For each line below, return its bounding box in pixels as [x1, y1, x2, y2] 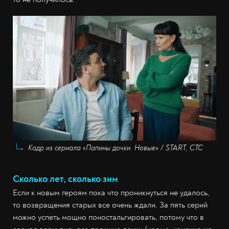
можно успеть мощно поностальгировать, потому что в [13, 212, 204, 222]
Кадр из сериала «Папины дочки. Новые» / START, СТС [28, 143, 203, 152]
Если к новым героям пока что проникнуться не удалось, [13, 187, 210, 198]
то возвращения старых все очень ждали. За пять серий [13, 199, 208, 210]
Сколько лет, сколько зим [13, 172, 118, 185]
